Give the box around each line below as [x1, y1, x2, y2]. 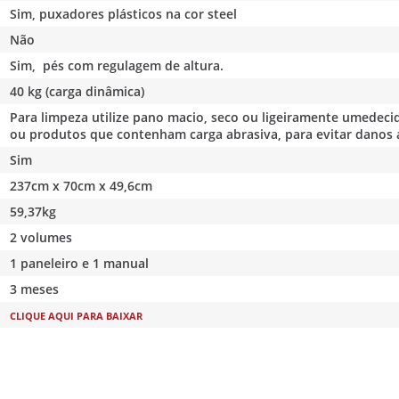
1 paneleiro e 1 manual [10, 254, 153, 272]
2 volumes [10, 228, 73, 246]
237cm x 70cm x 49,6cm [10, 176, 157, 194]
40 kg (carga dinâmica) [10, 82, 145, 100]
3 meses [10, 280, 60, 297]
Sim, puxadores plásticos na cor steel [10, 4, 238, 22]
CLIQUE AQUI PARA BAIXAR [10, 308, 143, 322]
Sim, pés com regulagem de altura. [10, 56, 224, 74]
